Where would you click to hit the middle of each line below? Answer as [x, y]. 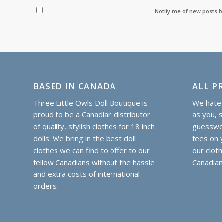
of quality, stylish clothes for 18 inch [94, 127]
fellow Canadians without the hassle [94, 162]
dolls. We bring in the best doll [84, 139]
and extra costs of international [86, 174]
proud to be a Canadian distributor [92, 115]
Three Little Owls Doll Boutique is [90, 103]
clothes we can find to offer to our [91, 150]
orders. [46, 186]
